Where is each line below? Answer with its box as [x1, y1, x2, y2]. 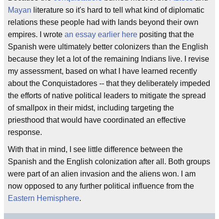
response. [8, 128, 42, 136]
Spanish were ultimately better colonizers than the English [8, 43, 208, 51]
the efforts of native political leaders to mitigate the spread [8, 91, 206, 100]
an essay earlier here [65, 30, 137, 39]
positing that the [137, 30, 194, 39]
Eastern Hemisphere [8, 194, 79, 202]
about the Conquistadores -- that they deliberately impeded [8, 79, 210, 88]
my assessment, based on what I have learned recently [8, 67, 197, 75]
